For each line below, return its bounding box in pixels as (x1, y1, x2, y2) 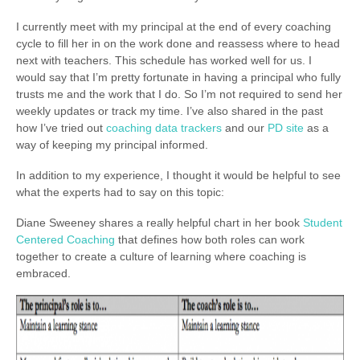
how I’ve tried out (16, 121, 106, 134)
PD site (268, 121, 304, 134)
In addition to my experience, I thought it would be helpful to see (16, 168, 341, 182)
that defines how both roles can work (115, 232, 305, 246)
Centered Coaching (16, 232, 115, 246)
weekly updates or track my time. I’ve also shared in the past (16, 104, 323, 117)
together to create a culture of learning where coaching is (16, 249, 306, 263)
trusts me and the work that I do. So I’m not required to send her (16, 87, 342, 100)
